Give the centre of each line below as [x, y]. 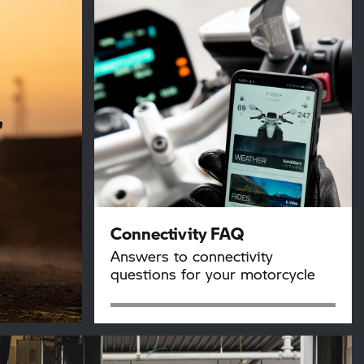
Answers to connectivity [191, 256]
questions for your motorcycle [212, 273]
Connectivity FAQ [177, 233]
